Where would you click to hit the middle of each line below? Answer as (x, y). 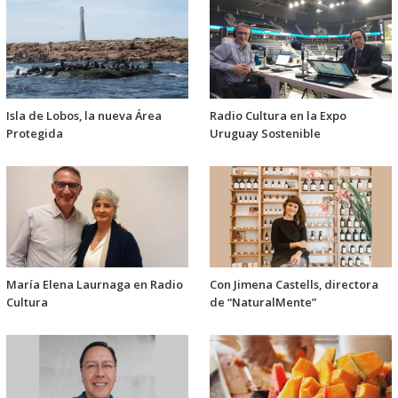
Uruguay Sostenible (265, 134)
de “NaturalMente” (263, 302)
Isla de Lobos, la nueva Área (84, 116)
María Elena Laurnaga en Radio (95, 285)
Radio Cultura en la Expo (278, 116)
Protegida (35, 134)
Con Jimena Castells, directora (294, 285)
